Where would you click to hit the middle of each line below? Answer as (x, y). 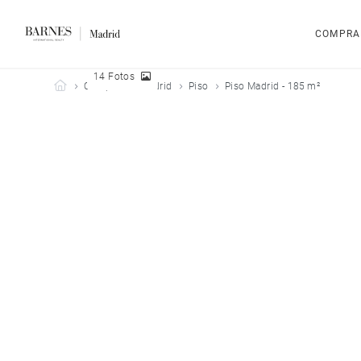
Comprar (104, 86)
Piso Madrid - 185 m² (273, 86)
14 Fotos (114, 77)
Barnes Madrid (99, 85)
